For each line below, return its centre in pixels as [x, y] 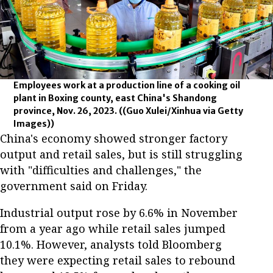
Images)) [34, 124]
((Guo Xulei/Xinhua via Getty [181, 111]
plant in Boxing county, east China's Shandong [115, 98]
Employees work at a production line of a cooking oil [127, 86]
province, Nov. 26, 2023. [66, 111]
